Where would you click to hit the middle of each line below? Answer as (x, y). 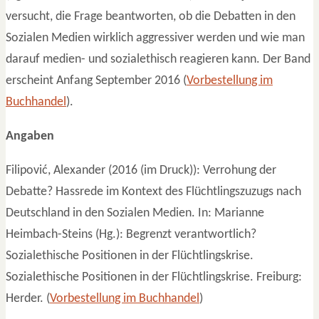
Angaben (30, 136)
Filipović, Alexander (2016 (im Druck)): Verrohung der (141, 170)
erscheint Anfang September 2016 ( (96, 80)
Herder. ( (28, 298)
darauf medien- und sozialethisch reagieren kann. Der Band (158, 59)
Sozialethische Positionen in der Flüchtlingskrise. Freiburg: (154, 277)
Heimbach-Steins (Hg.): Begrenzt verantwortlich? (131, 234)
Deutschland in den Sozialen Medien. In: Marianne (135, 213)
